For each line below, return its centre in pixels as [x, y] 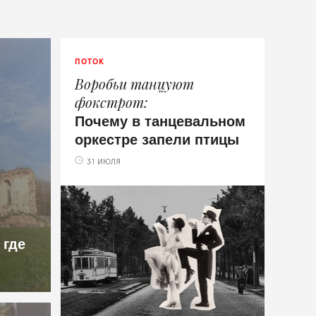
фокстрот [110, 102]
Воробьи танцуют [135, 84]
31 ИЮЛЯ [104, 162]
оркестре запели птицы [157, 139]
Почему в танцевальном [160, 120]
